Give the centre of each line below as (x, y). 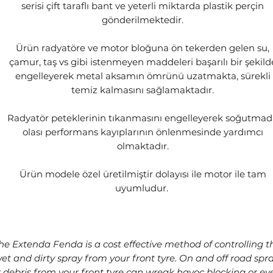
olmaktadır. (143, 146)
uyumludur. (143, 188)
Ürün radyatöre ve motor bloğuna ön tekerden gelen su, (143, 48)
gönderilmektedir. (143, 19)
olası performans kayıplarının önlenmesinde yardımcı (143, 132)
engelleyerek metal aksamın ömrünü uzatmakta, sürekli (143, 76)
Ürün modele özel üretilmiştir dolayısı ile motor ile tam (143, 174)
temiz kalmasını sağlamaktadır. (143, 90)
